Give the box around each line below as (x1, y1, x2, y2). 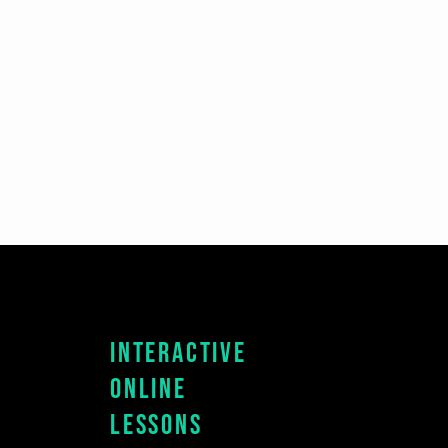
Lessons (110, 409, 203, 443)
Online (110, 373, 194, 407)
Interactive (110, 337, 254, 371)
